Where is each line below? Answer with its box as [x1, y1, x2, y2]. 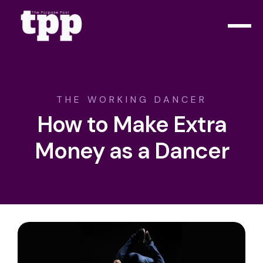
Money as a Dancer [34, 136, 229, 166]
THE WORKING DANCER [56, 93, 207, 106]
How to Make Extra [36, 110, 227, 139]
